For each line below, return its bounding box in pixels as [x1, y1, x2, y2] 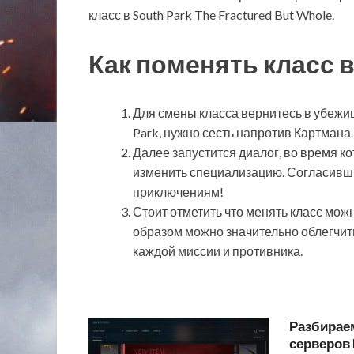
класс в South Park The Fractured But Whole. [88, 7, 334, 23]
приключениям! [133, 183, 224, 199]
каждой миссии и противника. [133, 243, 303, 258]
